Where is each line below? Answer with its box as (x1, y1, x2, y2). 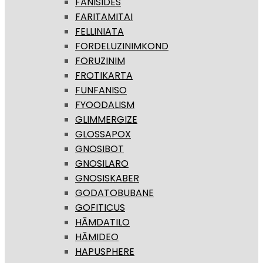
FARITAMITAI (75, 10, 133, 24)
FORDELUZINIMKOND (75, 39, 168, 53)
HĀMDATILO (75, 215, 130, 230)
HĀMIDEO (75, 230, 119, 244)
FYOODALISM (75, 98, 134, 112)
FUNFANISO (75, 83, 127, 97)
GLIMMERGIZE (75, 113, 137, 127)
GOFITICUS (75, 201, 125, 215)
